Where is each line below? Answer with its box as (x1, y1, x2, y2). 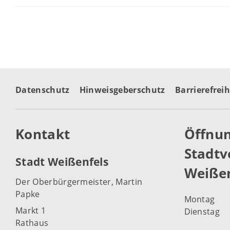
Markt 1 (15, 204, 46, 216)
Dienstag (184, 206, 220, 218)
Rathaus (15, 217, 49, 228)
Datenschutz (15, 84, 70, 95)
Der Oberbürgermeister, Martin (15, 176, 143, 187)
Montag (184, 194, 215, 205)
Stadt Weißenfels (15, 155, 109, 169)
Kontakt (15, 125, 74, 143)
